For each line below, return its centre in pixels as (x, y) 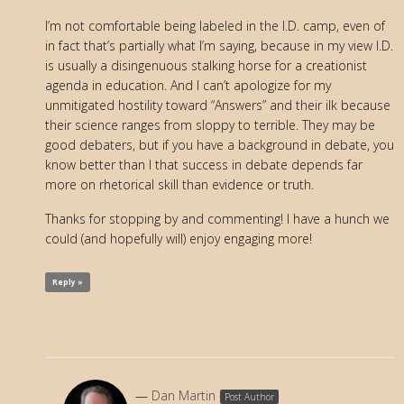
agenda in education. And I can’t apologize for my (188, 86)
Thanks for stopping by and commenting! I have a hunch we (217, 219)
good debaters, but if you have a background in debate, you (220, 145)
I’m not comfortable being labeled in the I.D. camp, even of (215, 26)
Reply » (68, 282)
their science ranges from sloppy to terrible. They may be (210, 125)
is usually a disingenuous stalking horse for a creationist (206, 66)
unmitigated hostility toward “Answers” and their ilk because (218, 106)
